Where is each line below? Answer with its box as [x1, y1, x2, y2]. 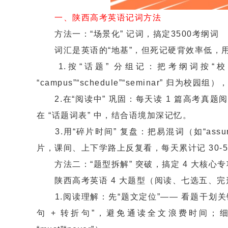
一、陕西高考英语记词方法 [45, 13, 161, 22]
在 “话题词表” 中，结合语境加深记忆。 [37, 111, 191, 120]
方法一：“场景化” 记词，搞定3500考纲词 [37, 30, 219, 38]
